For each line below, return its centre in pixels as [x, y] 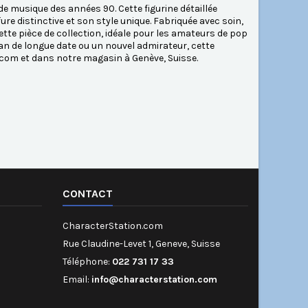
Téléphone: [87, 262]
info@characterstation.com [154, 280]
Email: [77, 280]
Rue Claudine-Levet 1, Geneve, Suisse [141, 244]
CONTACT [88, 194]
